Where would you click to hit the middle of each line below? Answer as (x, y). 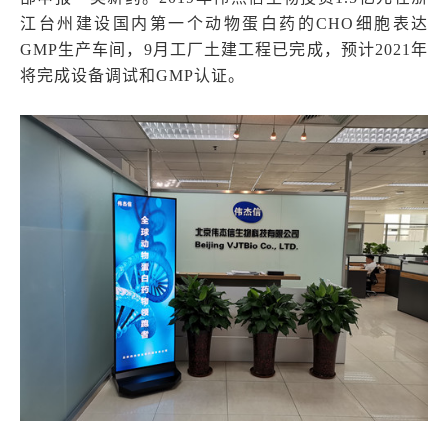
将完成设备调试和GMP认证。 (132, 75)
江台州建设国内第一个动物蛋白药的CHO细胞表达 (224, 23)
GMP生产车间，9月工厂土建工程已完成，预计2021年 (224, 49)
